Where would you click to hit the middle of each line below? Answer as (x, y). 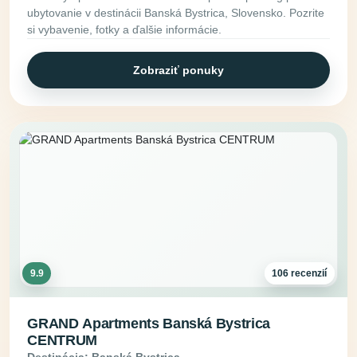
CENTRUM (62, 340)
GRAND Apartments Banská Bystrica (149, 323)
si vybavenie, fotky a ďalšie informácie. (125, 30)
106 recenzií (300, 274)
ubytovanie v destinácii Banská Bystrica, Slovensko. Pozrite (176, 13)
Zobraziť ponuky (178, 70)
